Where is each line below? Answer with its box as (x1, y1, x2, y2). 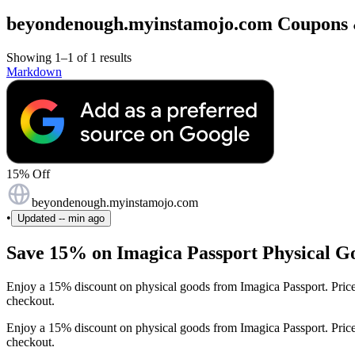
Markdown (6, 64, 62, 78)
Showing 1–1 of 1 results (6, 50, 132, 64)
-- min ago (59, 212, 105, 224)
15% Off (6, 166, 50, 181)
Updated (17, 212, 59, 224)
